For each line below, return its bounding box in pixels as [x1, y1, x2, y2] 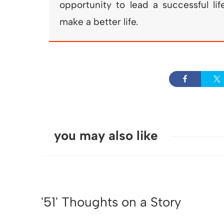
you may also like [53, 128, 158, 143]
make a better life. [59, 16, 138, 28]
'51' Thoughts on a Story [41, 194, 181, 210]
